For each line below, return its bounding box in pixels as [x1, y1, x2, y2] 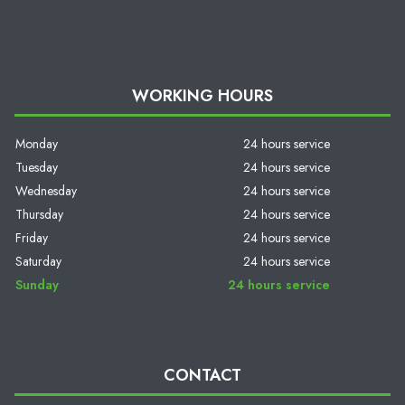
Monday [14, 134, 58, 153]
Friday [14, 228, 48, 247]
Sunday [14, 275, 59, 294]
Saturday [14, 251, 61, 270]
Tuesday [14, 157, 58, 176]
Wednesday [14, 181, 77, 200]
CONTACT [164, 363, 241, 387]
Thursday [14, 204, 63, 223]
